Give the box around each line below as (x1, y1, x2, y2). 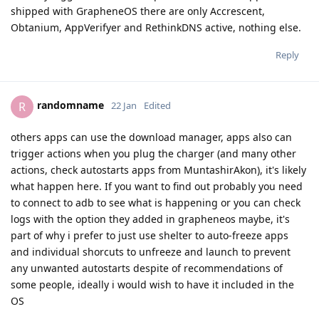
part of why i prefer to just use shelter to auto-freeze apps (11, 228, 288, 242)
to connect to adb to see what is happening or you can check (11, 195, 300, 209)
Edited (144, 99, 171, 113)
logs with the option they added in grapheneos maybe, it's (11, 211, 290, 226)
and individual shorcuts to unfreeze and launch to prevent (11, 244, 291, 258)
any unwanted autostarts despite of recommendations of (11, 261, 283, 275)
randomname (37, 98, 104, 113)
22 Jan (111, 99, 137, 113)
